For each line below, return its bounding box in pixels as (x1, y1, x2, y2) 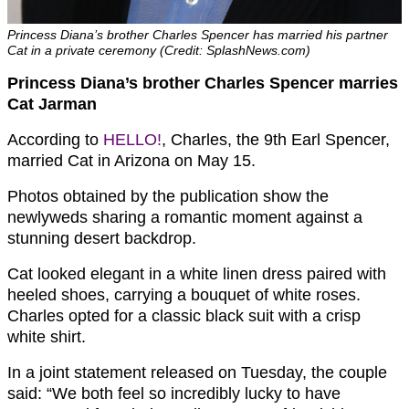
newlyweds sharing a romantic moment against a (7, 208, 362, 227)
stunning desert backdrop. (7, 229, 196, 248)
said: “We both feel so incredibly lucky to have (7, 384, 341, 404)
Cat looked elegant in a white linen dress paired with (7, 265, 386, 284)
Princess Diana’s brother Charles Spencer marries (7, 74, 398, 93)
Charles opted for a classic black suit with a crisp (7, 307, 361, 326)
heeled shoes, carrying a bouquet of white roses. (7, 286, 361, 305)
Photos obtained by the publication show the (7, 187, 329, 206)
